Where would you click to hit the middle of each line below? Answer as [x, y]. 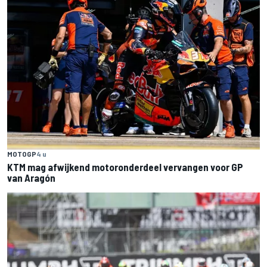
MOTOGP [22, 153]
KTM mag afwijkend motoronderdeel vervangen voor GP [125, 167]
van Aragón [31, 177]
